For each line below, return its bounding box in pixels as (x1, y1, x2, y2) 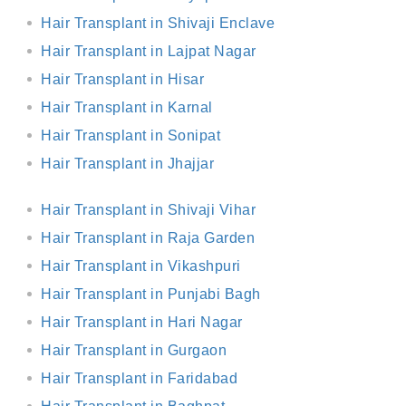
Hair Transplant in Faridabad (41, 371, 237, 386)
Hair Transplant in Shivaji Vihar (41, 202, 256, 217)
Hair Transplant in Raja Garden (41, 230, 255, 246)
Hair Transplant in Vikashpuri (41, 258, 241, 274)
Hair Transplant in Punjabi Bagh (41, 286, 261, 302)
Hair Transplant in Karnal (41, 100, 213, 115)
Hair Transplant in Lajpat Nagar (41, 43, 256, 59)
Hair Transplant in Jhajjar (41, 156, 214, 171)
